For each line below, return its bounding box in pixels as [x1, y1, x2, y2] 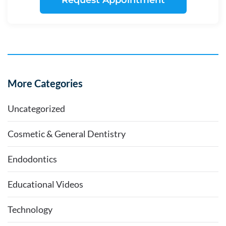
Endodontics [8, 153, 57, 165]
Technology [8, 204, 52, 215]
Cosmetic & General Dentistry [8, 128, 126, 140]
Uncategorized [8, 103, 65, 115]
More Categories [8, 77, 83, 90]
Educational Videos [8, 179, 83, 190]
